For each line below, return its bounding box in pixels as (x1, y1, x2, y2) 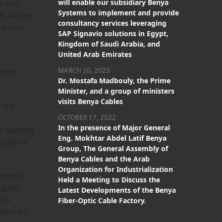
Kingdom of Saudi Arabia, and (58, 39, 160, 49)
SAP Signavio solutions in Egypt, (58, 29, 168, 38)
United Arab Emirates (58, 50, 132, 59)
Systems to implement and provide (58, 8, 179, 17)
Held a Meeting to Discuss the (58, 175, 160, 184)
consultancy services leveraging (58, 18, 166, 28)
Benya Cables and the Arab (58, 154, 150, 164)
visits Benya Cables (58, 97, 123, 106)
